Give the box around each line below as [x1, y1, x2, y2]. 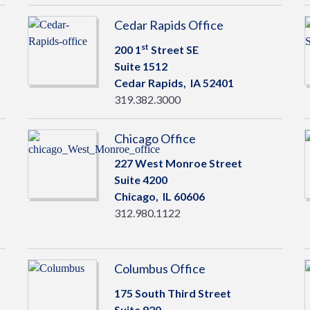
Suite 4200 [113, 173, 167, 186]
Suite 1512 [113, 60, 167, 73]
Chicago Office [113, 131, 196, 146]
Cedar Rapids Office [113, 17, 224, 33]
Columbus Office [113, 261, 206, 276]
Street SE [148, 43, 199, 56]
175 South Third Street [113, 286, 231, 300]
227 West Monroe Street [113, 156, 242, 170]
